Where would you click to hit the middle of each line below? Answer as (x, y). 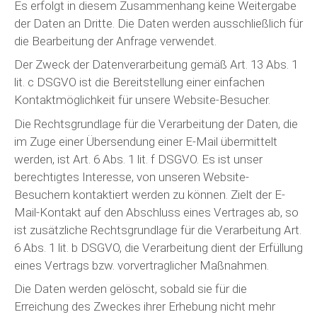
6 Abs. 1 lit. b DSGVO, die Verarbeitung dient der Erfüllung (158, 247)
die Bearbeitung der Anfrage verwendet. (115, 41)
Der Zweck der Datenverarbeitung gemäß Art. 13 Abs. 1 (156, 64)
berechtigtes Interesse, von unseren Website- (132, 177)
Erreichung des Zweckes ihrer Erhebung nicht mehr (145, 306)
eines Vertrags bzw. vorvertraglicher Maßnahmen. (142, 265)
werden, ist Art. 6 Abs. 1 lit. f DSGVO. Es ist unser (138, 159)
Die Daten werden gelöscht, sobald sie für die (131, 289)
